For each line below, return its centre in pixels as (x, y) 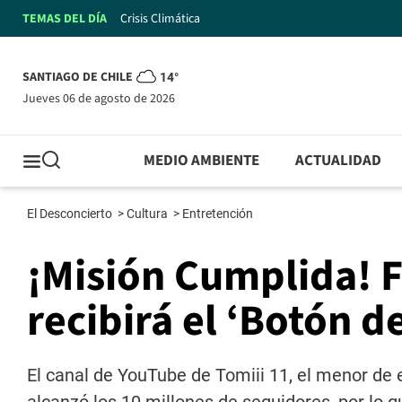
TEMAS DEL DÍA (65, 18)
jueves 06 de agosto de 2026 (102, 98)
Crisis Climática (160, 18)
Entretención (219, 214)
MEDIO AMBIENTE (202, 161)
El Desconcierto (71, 214)
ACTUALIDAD (339, 161)
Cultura (149, 214)
